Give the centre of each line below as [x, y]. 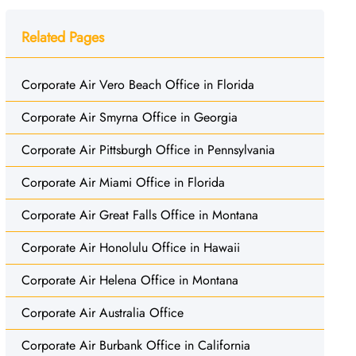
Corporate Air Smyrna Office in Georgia [129, 117]
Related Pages [62, 37]
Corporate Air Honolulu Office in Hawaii [130, 247]
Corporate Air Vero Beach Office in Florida [137, 84]
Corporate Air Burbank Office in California [135, 345]
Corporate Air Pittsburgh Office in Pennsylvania [148, 149]
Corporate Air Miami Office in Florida [123, 182]
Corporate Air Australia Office [102, 312]
